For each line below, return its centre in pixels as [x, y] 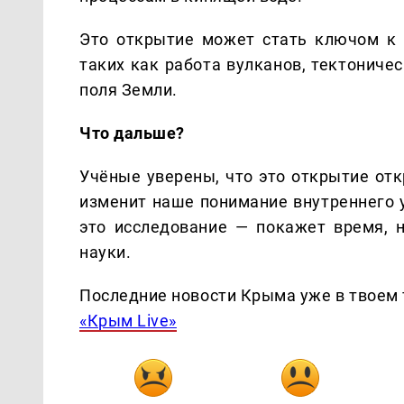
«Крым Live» [128, 320]
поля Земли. [129, 89]
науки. [106, 252]
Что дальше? [132, 133]
